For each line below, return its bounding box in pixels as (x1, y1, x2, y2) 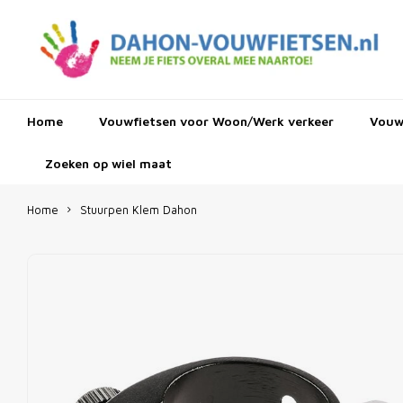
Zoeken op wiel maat (45, 155, 172, 171)
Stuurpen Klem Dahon (80, 203, 197, 217)
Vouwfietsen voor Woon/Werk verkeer (99, 112, 334, 129)
